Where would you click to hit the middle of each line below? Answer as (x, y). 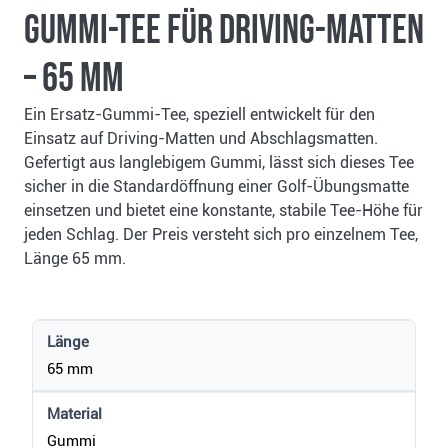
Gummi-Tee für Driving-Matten (224, 31)
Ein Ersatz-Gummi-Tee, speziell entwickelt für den (199, 114)
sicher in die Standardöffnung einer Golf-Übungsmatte (216, 186)
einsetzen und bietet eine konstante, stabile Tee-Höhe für (223, 210)
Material (75, 413)
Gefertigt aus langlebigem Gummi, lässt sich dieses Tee (219, 162)
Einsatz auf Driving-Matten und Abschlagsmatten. (201, 138)
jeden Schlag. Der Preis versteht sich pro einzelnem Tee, (221, 234)
